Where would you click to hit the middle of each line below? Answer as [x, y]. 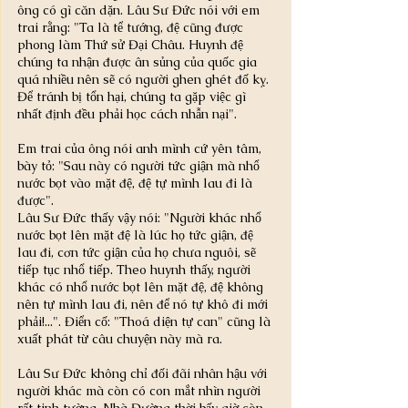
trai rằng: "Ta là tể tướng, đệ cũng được [132, 28]
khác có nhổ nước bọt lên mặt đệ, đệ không [142, 287]
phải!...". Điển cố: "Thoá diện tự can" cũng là [146, 322]
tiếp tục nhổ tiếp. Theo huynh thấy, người [136, 270]
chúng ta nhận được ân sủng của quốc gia [139, 62]
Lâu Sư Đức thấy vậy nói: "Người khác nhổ [141, 218]
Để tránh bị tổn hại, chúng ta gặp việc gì [133, 97]
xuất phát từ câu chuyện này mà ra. [120, 339]
